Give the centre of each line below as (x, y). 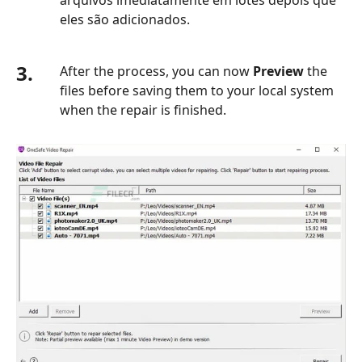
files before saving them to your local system (197, 90)
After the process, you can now (156, 71)
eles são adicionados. (125, 19)
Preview (278, 71)
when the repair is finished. (143, 109)
